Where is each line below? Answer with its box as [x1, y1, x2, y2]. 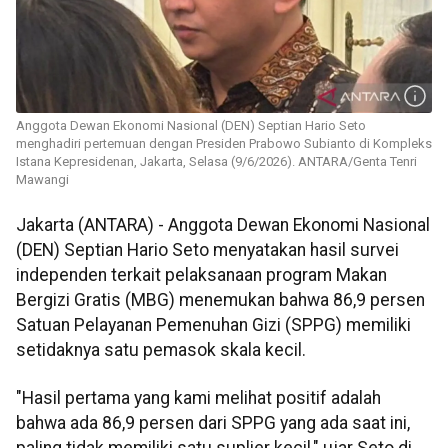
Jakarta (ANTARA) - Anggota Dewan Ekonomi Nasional [16, 215, 430, 236]
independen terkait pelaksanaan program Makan [16, 265, 387, 286]
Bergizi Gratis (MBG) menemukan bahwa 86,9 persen [16, 290, 425, 311]
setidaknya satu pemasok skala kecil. [16, 340, 306, 361]
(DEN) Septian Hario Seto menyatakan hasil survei [16, 240, 399, 261]
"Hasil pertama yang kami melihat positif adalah [16, 387, 381, 408]
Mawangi [16, 172, 69, 188]
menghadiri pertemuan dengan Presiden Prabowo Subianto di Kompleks [16, 136, 432, 152]
